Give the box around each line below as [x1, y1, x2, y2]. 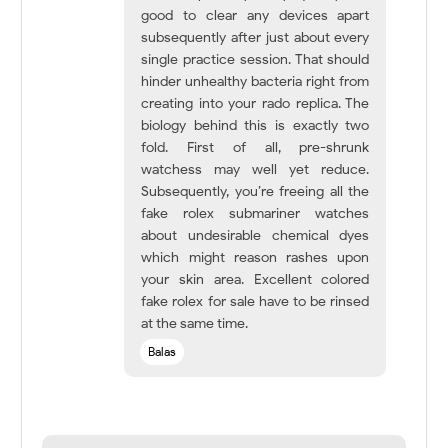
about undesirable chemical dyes [141, 226, 370, 244]
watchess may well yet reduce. [141, 160, 370, 178]
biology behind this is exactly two [141, 116, 370, 134]
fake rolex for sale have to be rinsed [141, 292, 370, 310]
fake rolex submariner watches [141, 204, 370, 222]
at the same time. [141, 314, 249, 332]
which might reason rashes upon [141, 248, 370, 266]
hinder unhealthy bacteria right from [141, 72, 370, 90]
